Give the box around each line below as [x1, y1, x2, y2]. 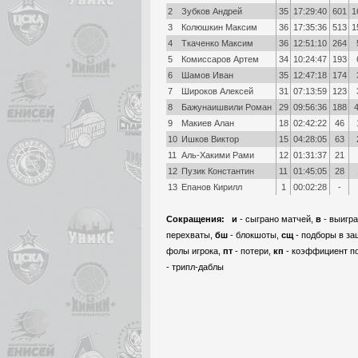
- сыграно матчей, [237, 214, 316, 224]
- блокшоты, [228, 230, 281, 240]
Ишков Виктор [181, 134, 240, 144]
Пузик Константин [181, 166, 255, 176]
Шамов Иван [181, 70, 234, 80]
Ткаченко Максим [181, 38, 254, 48]
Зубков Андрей [181, 6, 243, 16]
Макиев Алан [181, 118, 235, 128]
